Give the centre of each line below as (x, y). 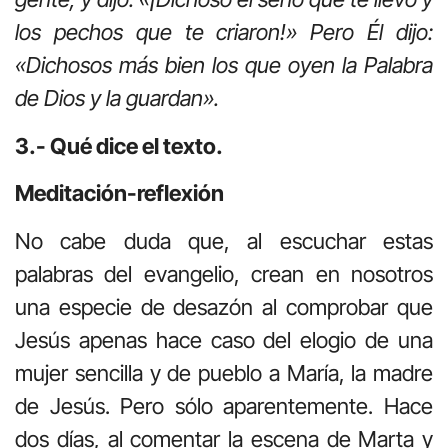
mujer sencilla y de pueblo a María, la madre (224, 372)
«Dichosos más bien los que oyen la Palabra (224, 65)
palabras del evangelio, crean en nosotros (224, 273)
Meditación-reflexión (119, 193)
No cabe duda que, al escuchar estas (224, 240)
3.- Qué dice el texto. (119, 145)
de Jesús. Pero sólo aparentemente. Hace (224, 405)
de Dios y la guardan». (117, 98)
